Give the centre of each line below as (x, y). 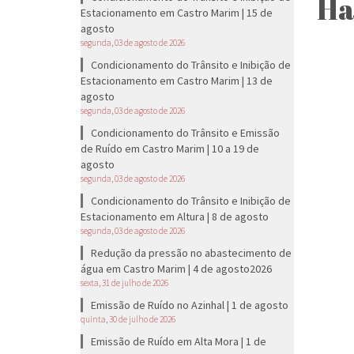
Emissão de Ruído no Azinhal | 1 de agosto (190, 305)
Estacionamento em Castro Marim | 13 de (177, 81)
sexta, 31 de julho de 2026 (124, 283)
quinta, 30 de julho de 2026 (128, 319)
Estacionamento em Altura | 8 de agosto (175, 217)
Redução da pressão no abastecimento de (191, 253)
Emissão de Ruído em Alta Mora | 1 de (179, 341)
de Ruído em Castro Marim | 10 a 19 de (170, 149)
